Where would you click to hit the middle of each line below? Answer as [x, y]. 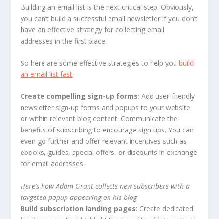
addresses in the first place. [64, 41]
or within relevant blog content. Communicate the [99, 119]
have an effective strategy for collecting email [93, 29]
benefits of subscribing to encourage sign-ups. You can [107, 130]
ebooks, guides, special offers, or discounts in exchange [109, 153]
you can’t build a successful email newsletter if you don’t [109, 18]
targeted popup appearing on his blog [79, 197]
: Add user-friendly [166, 96]
